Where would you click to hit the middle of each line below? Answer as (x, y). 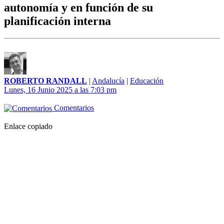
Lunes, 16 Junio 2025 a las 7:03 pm (60, 90)
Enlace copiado (28, 126)
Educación (147, 81)
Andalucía (108, 81)
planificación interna (57, 21)
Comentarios (73, 108)
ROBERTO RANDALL (45, 81)
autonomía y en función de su (78, 8)
